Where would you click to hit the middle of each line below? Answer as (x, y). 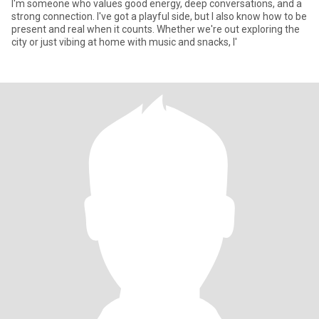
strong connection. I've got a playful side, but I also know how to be (159, 16)
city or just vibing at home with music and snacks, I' (124, 42)
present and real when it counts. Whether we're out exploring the (156, 29)
